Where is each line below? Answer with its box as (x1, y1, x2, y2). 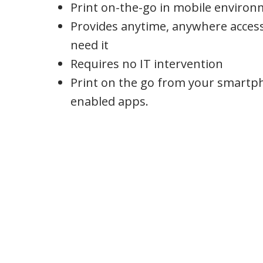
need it (70, 37, 109, 53)
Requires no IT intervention (70, 56, 223, 72)
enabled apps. (70, 93, 149, 109)
